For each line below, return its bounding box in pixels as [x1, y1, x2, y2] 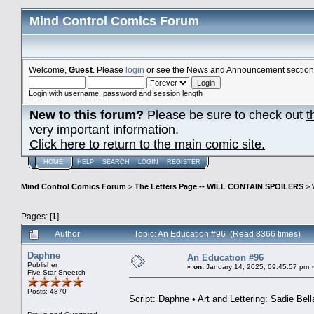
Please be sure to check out [144, 108, 306, 122]
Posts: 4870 [27, 287, 67, 295]
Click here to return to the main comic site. [29, 137, 265, 151]
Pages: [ [21, 211, 52, 221]
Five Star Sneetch [27, 268, 86, 276]
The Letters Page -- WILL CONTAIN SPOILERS [135, 182, 303, 191]
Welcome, [29, 65, 69, 74]
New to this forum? [29, 108, 144, 122]
